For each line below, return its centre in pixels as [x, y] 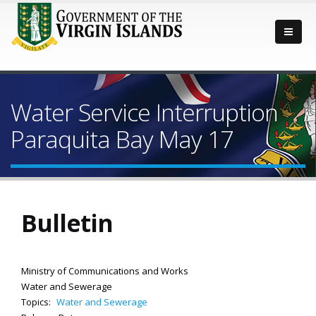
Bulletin [67, 223]
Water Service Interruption [144, 112]
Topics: [37, 302]
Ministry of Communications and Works [105, 271]
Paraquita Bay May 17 [122, 139]
